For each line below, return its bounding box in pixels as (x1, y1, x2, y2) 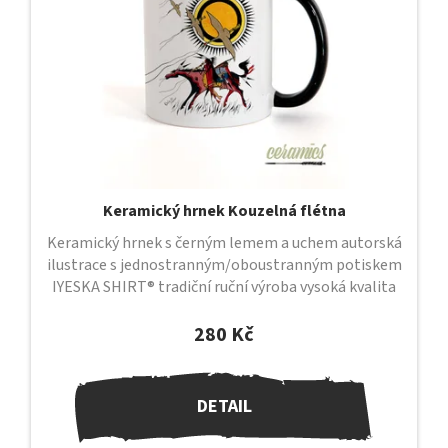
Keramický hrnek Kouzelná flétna (102, 199, 346, 222)
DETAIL (196, 394, 252, 420)
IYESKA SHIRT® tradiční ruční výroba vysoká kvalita (52, 275, 396, 298)
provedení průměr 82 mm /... (129, 297, 319, 320)
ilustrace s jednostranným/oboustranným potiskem (46, 253, 402, 276)
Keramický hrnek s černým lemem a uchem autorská (46, 231, 402, 254)
